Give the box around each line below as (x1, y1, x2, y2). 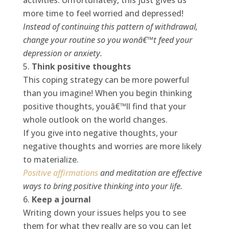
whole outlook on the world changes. (22, 114, 168, 126)
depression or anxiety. (22, 48, 102, 59)
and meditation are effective (98, 167, 202, 179)
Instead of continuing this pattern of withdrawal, (22, 21, 198, 33)
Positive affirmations (22, 167, 98, 179)
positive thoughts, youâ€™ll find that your (22, 101, 186, 112)
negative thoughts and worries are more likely (22, 141, 201, 152)
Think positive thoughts (31, 61, 131, 73)
